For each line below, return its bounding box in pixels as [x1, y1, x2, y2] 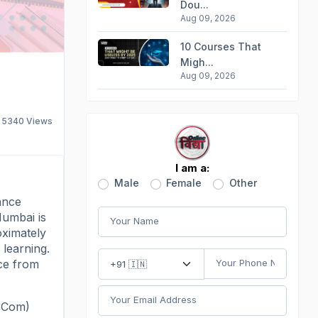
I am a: [175, 161, 209, 175]
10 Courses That [180, 40, 261, 53]
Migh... [180, 56, 214, 68]
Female [166, 177, 202, 189]
